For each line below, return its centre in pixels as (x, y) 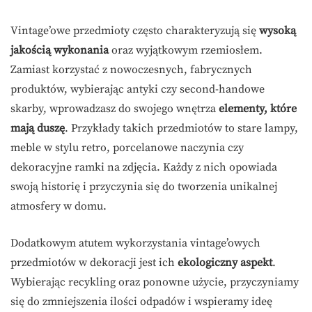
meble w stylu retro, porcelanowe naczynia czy (127, 147)
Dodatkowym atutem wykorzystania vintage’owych (135, 243)
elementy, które (258, 108)
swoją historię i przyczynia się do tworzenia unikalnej (144, 186)
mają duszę (38, 128)
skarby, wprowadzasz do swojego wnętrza (115, 108)
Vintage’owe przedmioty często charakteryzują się (135, 30)
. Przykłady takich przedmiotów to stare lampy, (181, 128)
